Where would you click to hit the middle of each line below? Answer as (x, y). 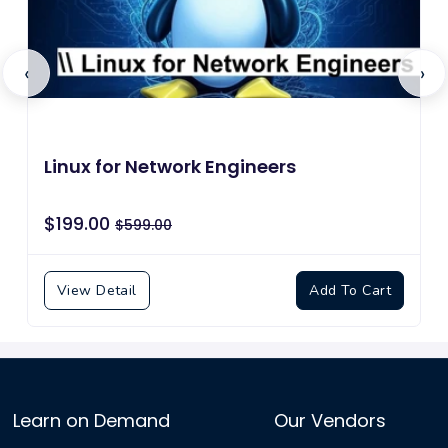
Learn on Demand (91, 421)
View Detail (97, 291)
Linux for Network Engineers (170, 166)
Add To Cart (350, 291)
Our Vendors (330, 421)
